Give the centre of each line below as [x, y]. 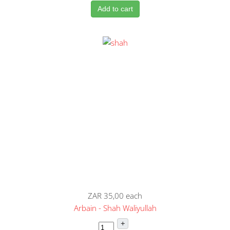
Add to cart [115, 8]
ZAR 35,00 [106, 195]
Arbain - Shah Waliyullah [115, 208]
